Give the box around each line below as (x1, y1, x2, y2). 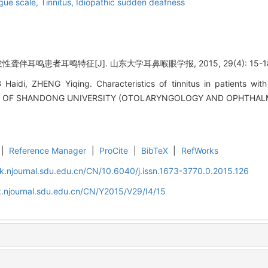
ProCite (99, 145, 129, 156)
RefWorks (181, 145, 218, 156)
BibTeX (141, 145, 169, 156)
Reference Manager (9, 145, 87, 156)
